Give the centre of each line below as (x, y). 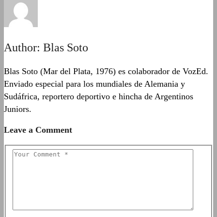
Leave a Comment (38, 130)
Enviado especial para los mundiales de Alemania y (94, 84)
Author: (23, 48)
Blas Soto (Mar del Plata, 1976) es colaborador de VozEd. (106, 71)
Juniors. (18, 109)
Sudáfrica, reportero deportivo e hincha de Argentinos (99, 97)
